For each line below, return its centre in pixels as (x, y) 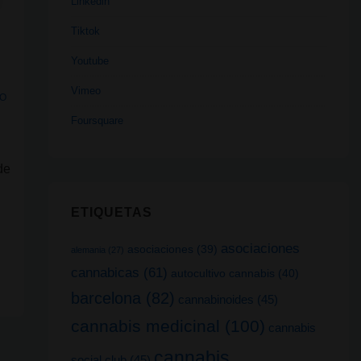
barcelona (106, 298)
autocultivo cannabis (222, 273)
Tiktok (85, 31)
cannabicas (105, 272)
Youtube (89, 61)
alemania (88, 249)
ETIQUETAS (111, 213)
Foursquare (97, 121)
